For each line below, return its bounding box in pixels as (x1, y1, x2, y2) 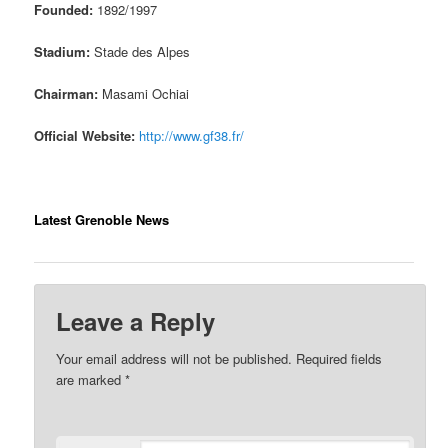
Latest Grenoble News (34, 210, 170, 230)
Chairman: (34, 83, 103, 103)
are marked (56, 370, 126, 390)
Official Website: (34, 126, 140, 146)
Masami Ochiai (102, 83, 190, 103)
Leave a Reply (56, 304, 216, 339)
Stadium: (34, 41, 95, 61)
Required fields (292, 349, 383, 369)
